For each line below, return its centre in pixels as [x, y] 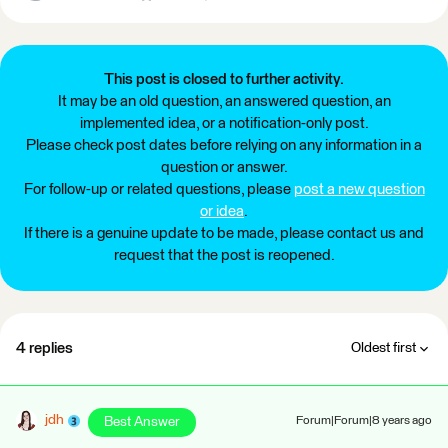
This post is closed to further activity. [224, 79]
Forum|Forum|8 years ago [364, 421]
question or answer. [224, 167]
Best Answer [142, 422]
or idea [222, 211]
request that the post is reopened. [224, 255]
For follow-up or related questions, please [158, 189]
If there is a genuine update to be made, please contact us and [224, 233]
